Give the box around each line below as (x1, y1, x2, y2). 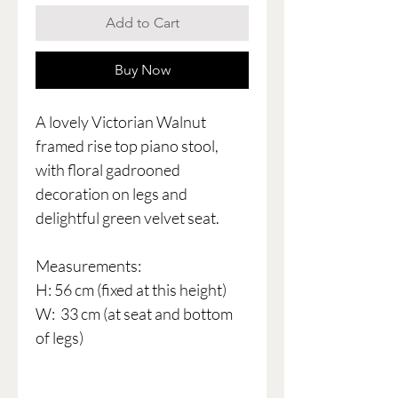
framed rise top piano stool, (36, 136, 219, 156)
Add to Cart (105, 14, 179, 32)
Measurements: (36, 256, 141, 276)
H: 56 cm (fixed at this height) (36, 280, 227, 300)
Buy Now (114, 61, 171, 79)
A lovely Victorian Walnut (36, 112, 206, 132)
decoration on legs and (36, 184, 187, 204)
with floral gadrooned (36, 160, 180, 180)
